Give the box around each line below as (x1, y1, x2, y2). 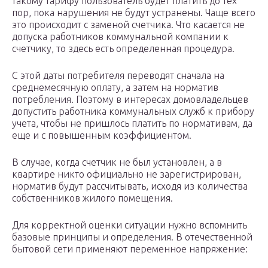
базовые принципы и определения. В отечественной (12, 232, 252, 243)
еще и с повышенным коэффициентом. (12, 130, 191, 141)
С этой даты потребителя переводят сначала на (12, 70, 224, 81)
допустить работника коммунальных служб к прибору (12, 106, 254, 117)
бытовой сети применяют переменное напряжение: (12, 243, 248, 255)
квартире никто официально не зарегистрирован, (12, 169, 241, 180)
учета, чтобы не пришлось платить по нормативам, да (12, 118, 252, 129)
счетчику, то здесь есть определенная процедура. (12, 43, 234, 54)
